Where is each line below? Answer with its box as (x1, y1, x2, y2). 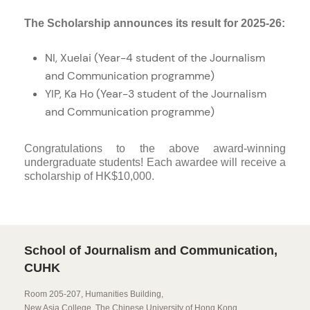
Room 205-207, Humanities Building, (24, 289, 163, 299)
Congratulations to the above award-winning (24, 143, 286, 154)
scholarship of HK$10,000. (24, 170, 154, 182)
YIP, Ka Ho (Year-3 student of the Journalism (45, 86, 266, 101)
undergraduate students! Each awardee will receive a (24, 156, 286, 168)
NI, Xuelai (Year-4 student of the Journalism (45, 51, 265, 65)
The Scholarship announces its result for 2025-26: (24, 17, 285, 29)
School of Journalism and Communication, (24, 244, 277, 257)
